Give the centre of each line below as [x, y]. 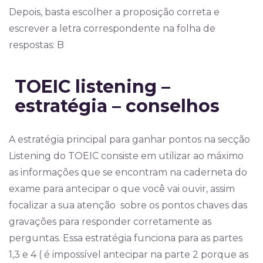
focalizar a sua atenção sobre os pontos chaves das [128, 205]
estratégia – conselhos [117, 106]
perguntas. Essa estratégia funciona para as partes [126, 238]
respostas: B [38, 45]
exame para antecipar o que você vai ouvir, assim [122, 189]
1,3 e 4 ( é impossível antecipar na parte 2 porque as [129, 254]
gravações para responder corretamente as [110, 222]
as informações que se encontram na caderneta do [128, 172]
